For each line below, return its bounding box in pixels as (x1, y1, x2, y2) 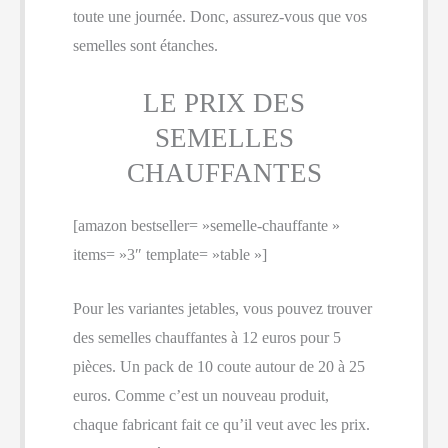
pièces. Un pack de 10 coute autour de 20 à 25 (73, 358, 365, 376)
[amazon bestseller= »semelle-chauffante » (73, 216, 340, 234)
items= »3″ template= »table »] (73, 245, 267, 263)
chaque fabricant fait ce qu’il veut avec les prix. (73, 416, 370, 434)
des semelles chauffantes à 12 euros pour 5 (73, 329, 341, 347)
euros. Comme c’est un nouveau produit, (73, 387, 329, 405)
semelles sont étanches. (73, 37, 218, 55)
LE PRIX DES (143, 87, 305, 118)
